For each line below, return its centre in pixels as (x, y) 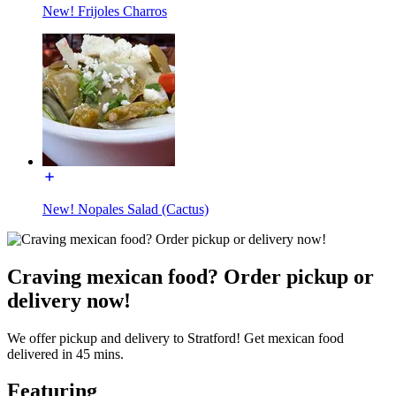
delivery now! (69, 300)
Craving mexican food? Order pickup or (190, 276)
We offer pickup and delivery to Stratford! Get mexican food (175, 338)
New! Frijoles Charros (105, 11)
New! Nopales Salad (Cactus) (126, 209)
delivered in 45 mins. (65, 354)
